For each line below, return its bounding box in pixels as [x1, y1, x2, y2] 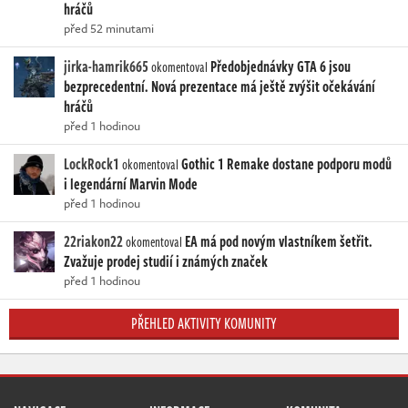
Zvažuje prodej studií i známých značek [64, 250, 268, 272]
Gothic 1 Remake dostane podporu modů [181, 152, 392, 175]
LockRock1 [64, 152, 119, 175]
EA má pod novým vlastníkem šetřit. [185, 229, 372, 252]
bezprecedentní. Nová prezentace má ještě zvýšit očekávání [64, 75, 375, 97]
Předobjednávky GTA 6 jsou [210, 55, 351, 77]
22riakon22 [64, 229, 123, 252]
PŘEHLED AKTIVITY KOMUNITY [131, 311, 277, 334]
